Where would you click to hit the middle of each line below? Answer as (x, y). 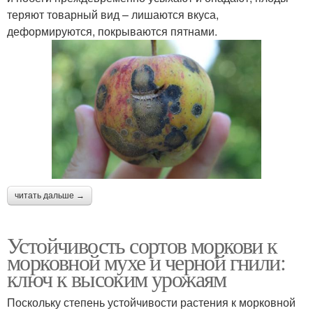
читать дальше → (50, 196)
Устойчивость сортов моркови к (142, 245)
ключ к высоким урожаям (117, 279)
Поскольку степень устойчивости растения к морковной (151, 303)
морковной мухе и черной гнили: (146, 262)
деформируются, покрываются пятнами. (112, 31)
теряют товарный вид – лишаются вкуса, (113, 14)
